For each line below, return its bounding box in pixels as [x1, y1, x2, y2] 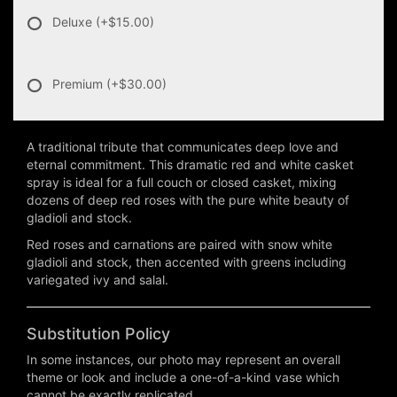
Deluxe [52, 14, 96, 30]
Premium [52, 76, 106, 92]
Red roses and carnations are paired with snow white [27, 237, 332, 253]
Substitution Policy [27, 324, 170, 344]
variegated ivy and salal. [27, 272, 168, 288]
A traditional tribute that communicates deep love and [27, 139, 339, 155]
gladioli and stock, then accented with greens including [27, 254, 346, 270]
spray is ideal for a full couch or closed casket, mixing [27, 175, 337, 191]
